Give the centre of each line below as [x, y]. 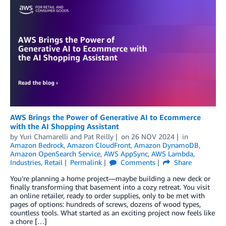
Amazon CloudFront [99, 145]
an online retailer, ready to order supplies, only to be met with [107, 196]
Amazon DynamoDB [166, 145]
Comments [137, 162]
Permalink [86, 162]
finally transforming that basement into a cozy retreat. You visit [110, 187]
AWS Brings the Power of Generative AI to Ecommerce [105, 117]
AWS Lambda [172, 154]
